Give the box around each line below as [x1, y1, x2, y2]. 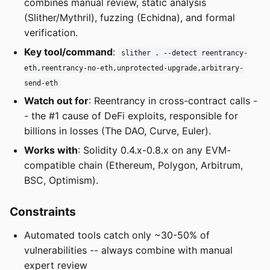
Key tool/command [24, 45, 113, 58]
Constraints [10, 204, 76, 219]
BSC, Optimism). [24, 174, 98, 186]
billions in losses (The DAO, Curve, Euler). [24, 125, 211, 137]
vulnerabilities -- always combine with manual [24, 243, 233, 256]
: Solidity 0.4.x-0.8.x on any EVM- [78, 143, 231, 156]
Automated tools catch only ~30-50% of [24, 228, 210, 241]
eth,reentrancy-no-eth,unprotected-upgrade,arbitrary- [24, 63, 243, 72]
